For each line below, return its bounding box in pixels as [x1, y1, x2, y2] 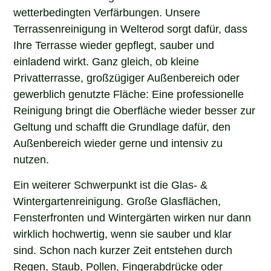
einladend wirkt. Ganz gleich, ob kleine [13, 54, 200, 67]
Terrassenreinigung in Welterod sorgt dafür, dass [13, 22, 248, 34]
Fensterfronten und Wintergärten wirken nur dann [13, 210, 252, 223]
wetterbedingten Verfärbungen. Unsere [13, 5, 201, 18]
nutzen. [13, 152, 50, 165]
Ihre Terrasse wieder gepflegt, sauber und [13, 38, 215, 51]
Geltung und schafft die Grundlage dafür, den [13, 120, 231, 132]
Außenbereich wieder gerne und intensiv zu [13, 136, 223, 149]
